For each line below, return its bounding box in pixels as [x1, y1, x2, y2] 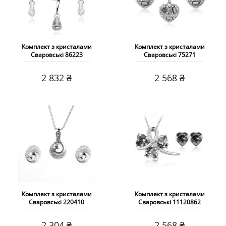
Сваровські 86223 [30, 50, 83, 59]
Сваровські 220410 [29, 198, 84, 207]
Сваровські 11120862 [138, 198, 201, 207]
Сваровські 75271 [143, 50, 196, 59]
